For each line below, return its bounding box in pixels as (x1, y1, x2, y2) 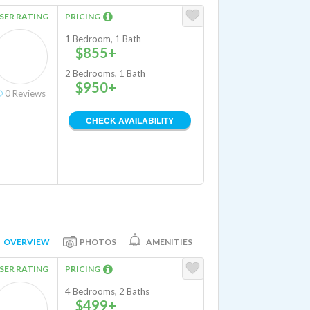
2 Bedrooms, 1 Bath (65, 68, 145, 79)
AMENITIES (146, 236, 192, 247)
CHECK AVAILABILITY (86, 114, 174, 127)
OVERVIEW (3, 236, 50, 247)
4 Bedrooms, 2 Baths (65, 286, 149, 297)
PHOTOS (80, 236, 116, 247)
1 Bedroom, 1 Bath (65, 33, 141, 44)
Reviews (10, 88, 46, 99)
